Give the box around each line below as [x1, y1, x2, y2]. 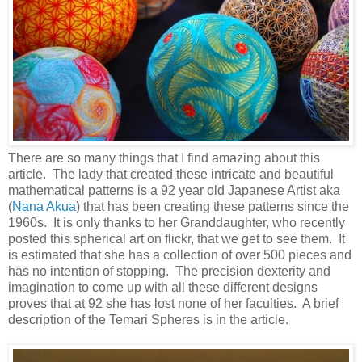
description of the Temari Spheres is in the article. [8, 313, 288, 327]
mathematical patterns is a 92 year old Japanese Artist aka [8, 183, 340, 198]
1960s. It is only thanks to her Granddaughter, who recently [8, 216, 345, 230]
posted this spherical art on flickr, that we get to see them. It [8, 232, 345, 246]
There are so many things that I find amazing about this [8, 151, 320, 166]
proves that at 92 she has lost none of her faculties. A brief [8, 297, 339, 311]
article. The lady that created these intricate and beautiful [8, 167, 334, 182]
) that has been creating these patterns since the [76, 200, 349, 214]
